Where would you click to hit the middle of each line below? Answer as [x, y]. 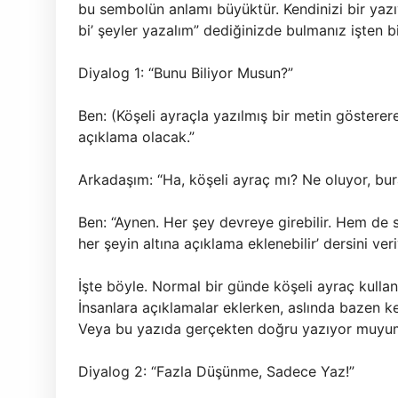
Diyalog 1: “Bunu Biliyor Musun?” [186, 73]
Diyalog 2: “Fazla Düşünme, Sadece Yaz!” [216, 371]
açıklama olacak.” [136, 137]
